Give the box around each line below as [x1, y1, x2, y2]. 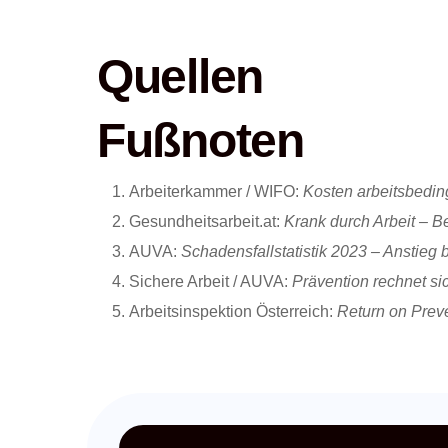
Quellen [97, 50, 263, 104]
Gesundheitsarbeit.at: [129, 213, 284, 231]
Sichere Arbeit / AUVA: [129, 273, 292, 291]
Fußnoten [97, 114, 304, 168]
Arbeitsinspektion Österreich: [129, 303, 337, 321]
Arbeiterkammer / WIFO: [129, 183, 303, 201]
